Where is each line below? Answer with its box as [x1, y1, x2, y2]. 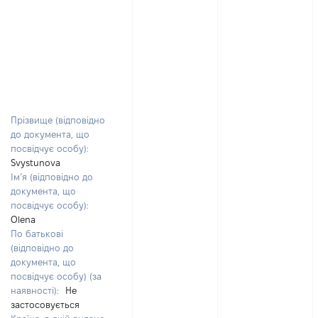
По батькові [11, 229, 63, 238]
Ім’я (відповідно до [11, 172, 93, 182]
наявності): [11, 285, 59, 295]
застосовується [11, 300, 79, 309]
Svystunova [11, 158, 60, 168]
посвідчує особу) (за [11, 271, 102, 281]
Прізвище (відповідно [11, 115, 105, 125]
